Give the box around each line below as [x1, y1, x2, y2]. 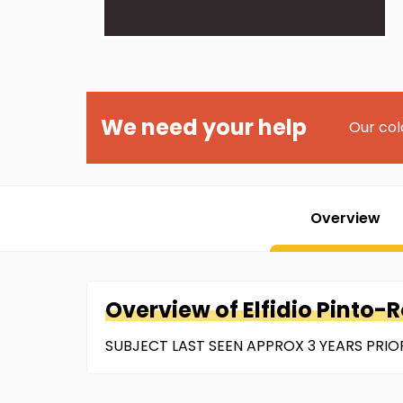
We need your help [101, 112, 307, 142]
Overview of [105, 295, 243, 325]
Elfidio [243, 295, 312, 325]
